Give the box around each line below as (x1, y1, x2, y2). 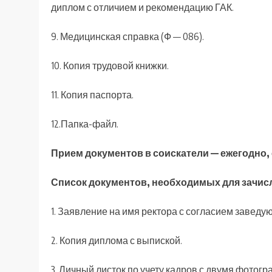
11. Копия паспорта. (51, 89, 134, 101)
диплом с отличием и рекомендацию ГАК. (51, 1, 234, 14)
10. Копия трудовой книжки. (51, 59, 169, 72)
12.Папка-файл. (51, 118, 118, 131)
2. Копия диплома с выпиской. (51, 234, 182, 247)
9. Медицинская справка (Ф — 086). (51, 30, 204, 43)
